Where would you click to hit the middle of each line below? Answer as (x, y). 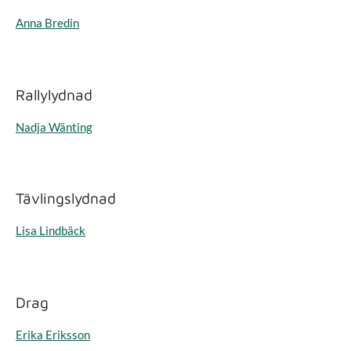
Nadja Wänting (54, 127)
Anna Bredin (47, 23)
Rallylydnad (54, 94)
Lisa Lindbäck (51, 230)
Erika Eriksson (53, 334)
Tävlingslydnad (66, 198)
